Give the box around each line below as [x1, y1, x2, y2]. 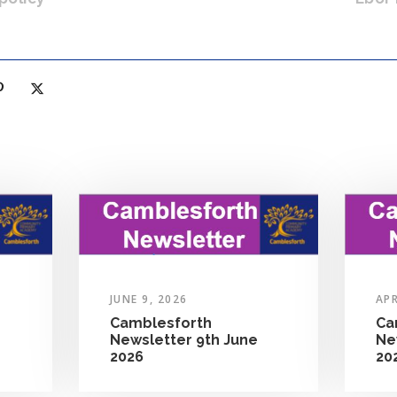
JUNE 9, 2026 [109, 291, 188, 307]
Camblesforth [109, 314, 212, 331]
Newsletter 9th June [109, 331, 258, 348]
